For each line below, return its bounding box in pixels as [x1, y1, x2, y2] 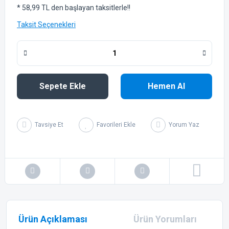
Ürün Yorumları [133, 213, 197, 224]
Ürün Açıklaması [18, 213, 87, 224]
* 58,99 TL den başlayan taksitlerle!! [17, 3, 130, 12]
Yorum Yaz [169, 121, 199, 129]
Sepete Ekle [39, 81, 86, 91]
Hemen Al [148, 81, 185, 91]
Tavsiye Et [35, 121, 63, 129]
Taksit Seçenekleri [17, 20, 76, 29]
